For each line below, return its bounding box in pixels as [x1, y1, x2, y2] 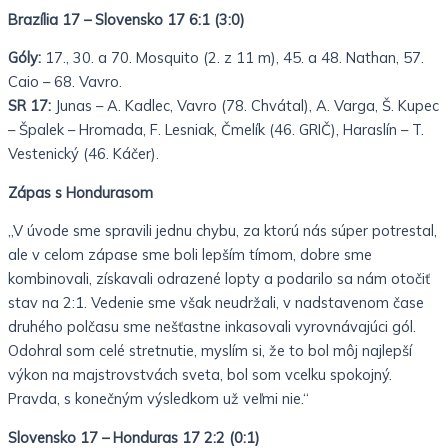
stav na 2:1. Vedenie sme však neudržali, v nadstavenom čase [8, 293, 424, 313]
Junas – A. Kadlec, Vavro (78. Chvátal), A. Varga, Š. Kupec [51, 96, 439, 116]
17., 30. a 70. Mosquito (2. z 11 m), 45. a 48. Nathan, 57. [41, 48, 424, 68]
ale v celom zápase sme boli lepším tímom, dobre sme [8, 245, 372, 265]
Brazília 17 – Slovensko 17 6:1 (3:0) [8, 9, 245, 29]
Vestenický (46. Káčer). [8, 144, 159, 164]
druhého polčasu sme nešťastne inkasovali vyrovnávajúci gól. [8, 317, 416, 337]
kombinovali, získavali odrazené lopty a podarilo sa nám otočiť [8, 269, 430, 289]
